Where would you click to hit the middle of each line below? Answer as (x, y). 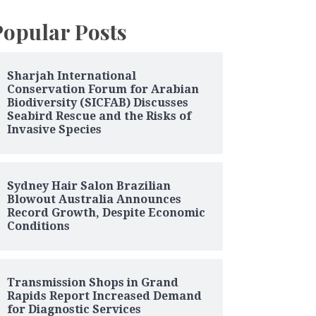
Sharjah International (71, 75)
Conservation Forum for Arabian (103, 89)
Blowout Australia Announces (94, 199)
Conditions (38, 226)
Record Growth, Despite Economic (106, 212)
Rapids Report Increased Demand (104, 296)
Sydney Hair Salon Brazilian (89, 186)
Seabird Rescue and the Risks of (99, 116)
